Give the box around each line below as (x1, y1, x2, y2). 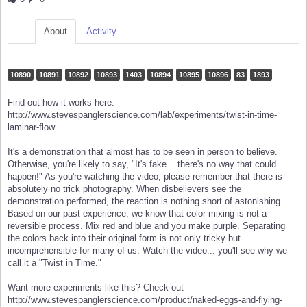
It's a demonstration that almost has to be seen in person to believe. (8, 147, 278, 158)
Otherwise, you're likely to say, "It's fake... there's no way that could (8, 159, 276, 170)
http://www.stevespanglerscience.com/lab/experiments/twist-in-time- (8, 110, 277, 121)
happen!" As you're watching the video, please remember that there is (8, 171, 282, 182)
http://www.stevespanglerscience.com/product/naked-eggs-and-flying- (8, 295, 282, 306)
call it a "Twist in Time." (8, 258, 101, 269)
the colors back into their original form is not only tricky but (8, 233, 241, 244)
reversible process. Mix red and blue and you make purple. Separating (8, 221, 285, 232)
